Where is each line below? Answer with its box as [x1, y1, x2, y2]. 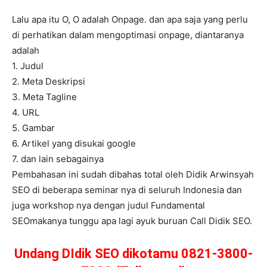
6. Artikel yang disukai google [12, 138, 136, 150]
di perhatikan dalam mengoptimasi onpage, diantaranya [12, 29, 244, 41]
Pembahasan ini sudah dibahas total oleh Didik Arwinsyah [12, 169, 254, 181]
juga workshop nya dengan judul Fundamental [12, 200, 205, 212]
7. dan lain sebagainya [12, 153, 104, 165]
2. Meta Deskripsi [12, 76, 85, 88]
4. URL [12, 107, 39, 119]
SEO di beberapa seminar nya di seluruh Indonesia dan [12, 184, 242, 196]
